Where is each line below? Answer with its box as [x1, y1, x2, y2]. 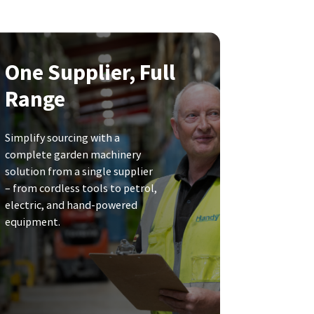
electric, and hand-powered [4, 198, 137, 212]
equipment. [4, 214, 60, 229]
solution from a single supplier [4, 164, 153, 179]
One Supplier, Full [4, 58, 175, 87]
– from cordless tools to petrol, [4, 181, 157, 196]
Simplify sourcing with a [4, 130, 120, 145]
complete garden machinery [4, 147, 141, 162]
